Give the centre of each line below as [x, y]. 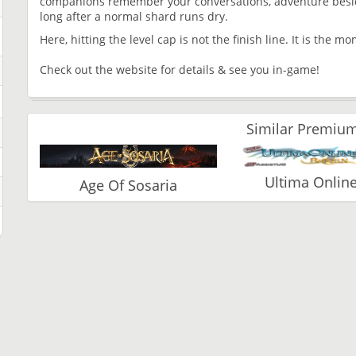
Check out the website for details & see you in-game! [180, 69]
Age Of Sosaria [128, 186]
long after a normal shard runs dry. [134, 16]
